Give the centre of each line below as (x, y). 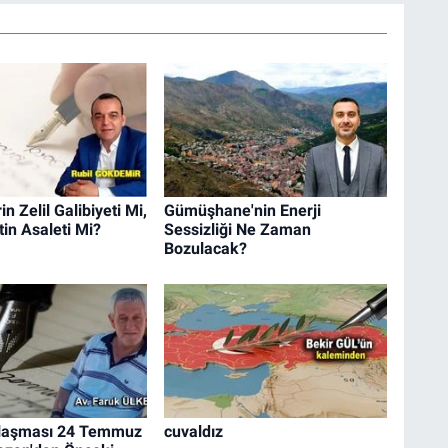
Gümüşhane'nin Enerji (242, 211)
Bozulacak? (205, 249)
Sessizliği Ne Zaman (237, 230)
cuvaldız (193, 431)
